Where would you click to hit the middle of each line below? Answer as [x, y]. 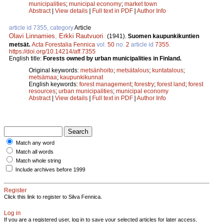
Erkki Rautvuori [81, 36]
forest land [171, 84]
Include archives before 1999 [50, 169]
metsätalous [133, 70]
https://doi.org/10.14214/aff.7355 [52, 51]
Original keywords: [55, 70]
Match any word [35, 142]
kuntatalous [168, 70]
